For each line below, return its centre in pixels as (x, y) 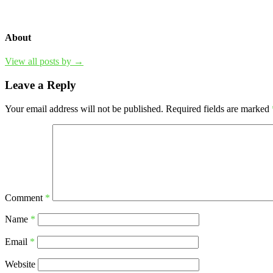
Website (20, 264)
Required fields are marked (219, 108)
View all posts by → (44, 62)
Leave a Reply (41, 85)
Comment (25, 197)
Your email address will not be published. (84, 108)
